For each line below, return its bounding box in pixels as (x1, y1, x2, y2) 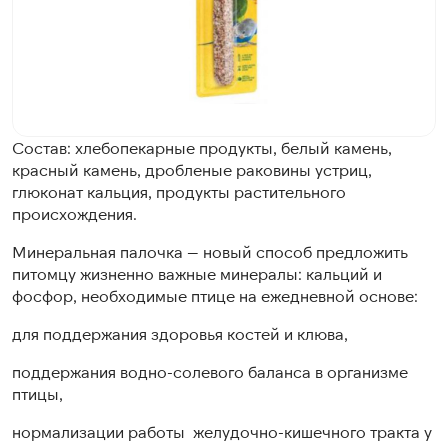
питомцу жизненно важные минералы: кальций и (12, 264, 382, 283)
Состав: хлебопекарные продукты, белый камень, (12, 138, 392, 157)
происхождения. (12, 204, 137, 223)
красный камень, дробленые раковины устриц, (12, 160, 372, 179)
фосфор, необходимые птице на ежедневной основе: (12, 286, 418, 305)
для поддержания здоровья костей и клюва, (12, 324, 348, 343)
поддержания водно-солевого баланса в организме (12, 362, 408, 381)
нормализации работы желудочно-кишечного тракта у (12, 422, 432, 441)
